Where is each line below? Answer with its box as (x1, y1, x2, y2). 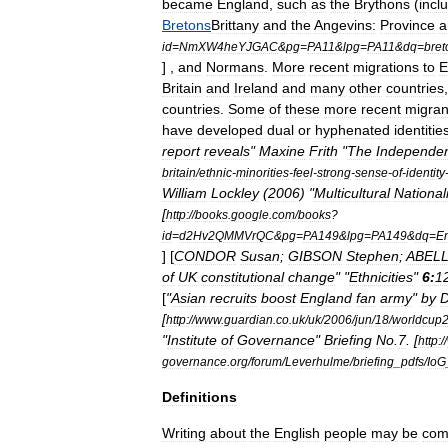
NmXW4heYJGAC (179, 40, 278, 53)
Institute (167, 332, 217, 348)
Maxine (259, 143, 305, 159)
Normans (206, 59, 264, 75)
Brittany (211, 17, 259, 33)
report (162, 143, 200, 159)
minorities (236, 166, 289, 179)
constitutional (201, 269, 284, 285)
